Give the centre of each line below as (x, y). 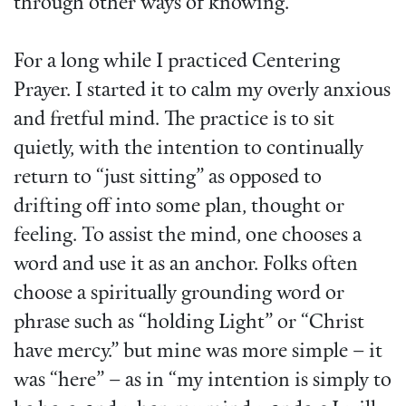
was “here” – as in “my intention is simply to (203, 382)
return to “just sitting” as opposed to (168, 179)
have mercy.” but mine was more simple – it (198, 353)
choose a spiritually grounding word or (179, 295)
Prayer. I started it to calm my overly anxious (202, 92)
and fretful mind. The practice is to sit (174, 121)
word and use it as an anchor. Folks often (186, 266)
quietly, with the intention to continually (188, 150)
